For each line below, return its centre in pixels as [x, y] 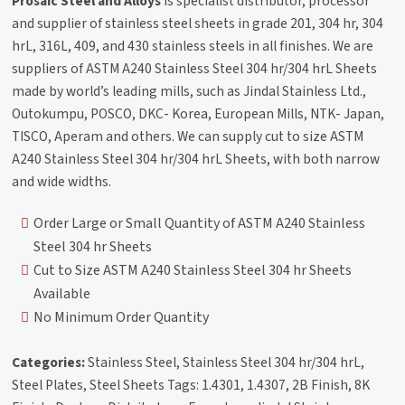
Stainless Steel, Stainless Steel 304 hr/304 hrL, [225, 362]
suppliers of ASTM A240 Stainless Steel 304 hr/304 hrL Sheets [195, 68]
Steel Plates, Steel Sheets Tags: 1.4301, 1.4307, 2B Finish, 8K [191, 385]
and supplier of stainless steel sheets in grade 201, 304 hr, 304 [198, 23]
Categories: [49, 362]
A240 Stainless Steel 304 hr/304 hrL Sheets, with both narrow [196, 159]
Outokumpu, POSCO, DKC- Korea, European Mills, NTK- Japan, [198, 113]
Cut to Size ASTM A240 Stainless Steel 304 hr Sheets [193, 270]
